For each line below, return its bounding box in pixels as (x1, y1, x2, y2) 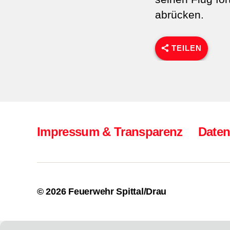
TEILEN (171, 44, 202, 53)
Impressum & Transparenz (37, 125, 183, 139)
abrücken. (155, 9, 204, 21)
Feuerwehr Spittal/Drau (68, 186, 167, 197)
